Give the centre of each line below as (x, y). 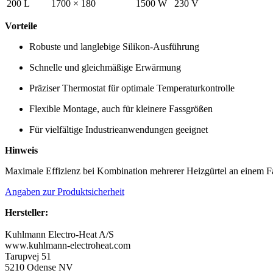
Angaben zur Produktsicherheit (65, 192)
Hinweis (21, 151)
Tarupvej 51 (28, 257)
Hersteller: (27, 213)
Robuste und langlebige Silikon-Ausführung (114, 47)
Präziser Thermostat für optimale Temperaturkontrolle (132, 88)
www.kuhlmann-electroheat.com (68, 246)
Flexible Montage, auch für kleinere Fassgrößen (121, 109)
